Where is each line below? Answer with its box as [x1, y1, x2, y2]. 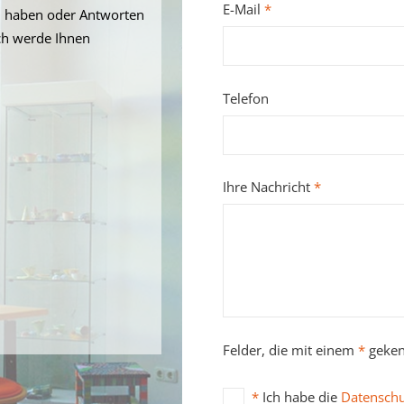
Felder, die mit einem [222, 340, 358, 359]
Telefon [222, 88, 269, 107]
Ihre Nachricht [222, 178, 314, 196]
